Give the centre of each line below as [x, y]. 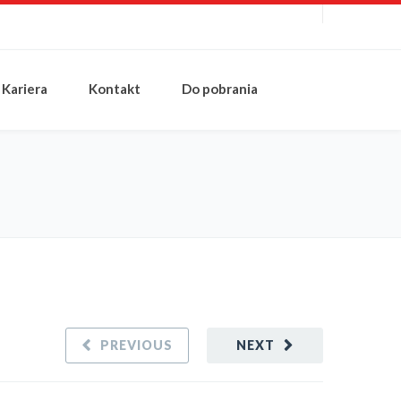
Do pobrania [220, 89]
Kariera [25, 89]
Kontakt [115, 89]
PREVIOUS [137, 345]
